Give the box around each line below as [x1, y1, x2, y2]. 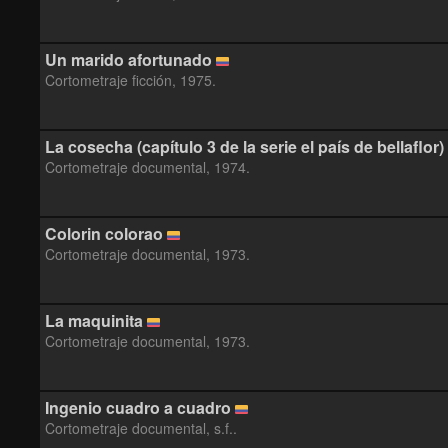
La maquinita [45, 309, 143, 332]
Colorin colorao [45, 222, 163, 245]
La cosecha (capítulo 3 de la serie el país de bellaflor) [45, 135, 444, 158]
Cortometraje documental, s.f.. [45, 418, 237, 438]
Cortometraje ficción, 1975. [45, 70, 216, 90]
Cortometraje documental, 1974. [45, 157, 250, 177]
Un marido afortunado [45, 48, 212, 71]
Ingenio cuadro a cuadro [45, 396, 231, 419]
